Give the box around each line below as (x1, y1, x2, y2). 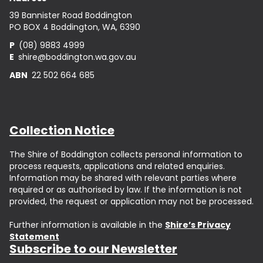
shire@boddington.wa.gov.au (16, 51, 136, 63)
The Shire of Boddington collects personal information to (9, 149, 242, 160)
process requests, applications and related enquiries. (9, 160, 225, 172)
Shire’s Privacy (165, 219, 231, 231)
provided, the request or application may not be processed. (9, 195, 254, 207)
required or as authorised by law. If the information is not (9, 184, 242, 195)
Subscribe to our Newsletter (9, 241, 177, 257)
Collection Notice (9, 122, 114, 139)
